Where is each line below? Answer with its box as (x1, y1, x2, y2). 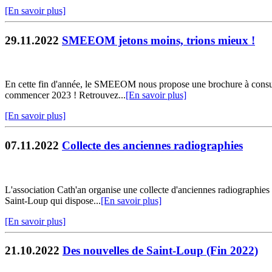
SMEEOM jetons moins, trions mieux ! (62, 33, 255, 47)
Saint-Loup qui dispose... (5, 195, 101, 206)
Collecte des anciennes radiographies (62, 139, 243, 152)
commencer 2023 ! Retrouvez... (5, 90, 126, 101)
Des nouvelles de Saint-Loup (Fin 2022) (63, 244, 258, 257)
